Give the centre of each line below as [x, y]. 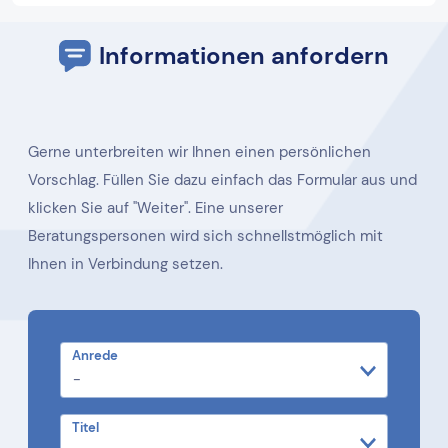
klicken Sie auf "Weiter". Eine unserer [155, 207]
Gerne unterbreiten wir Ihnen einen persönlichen [199, 151]
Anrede [95, 355]
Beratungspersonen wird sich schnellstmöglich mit [205, 235]
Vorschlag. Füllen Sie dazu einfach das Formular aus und [222, 179]
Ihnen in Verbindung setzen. [125, 263]
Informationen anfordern [244, 55]
